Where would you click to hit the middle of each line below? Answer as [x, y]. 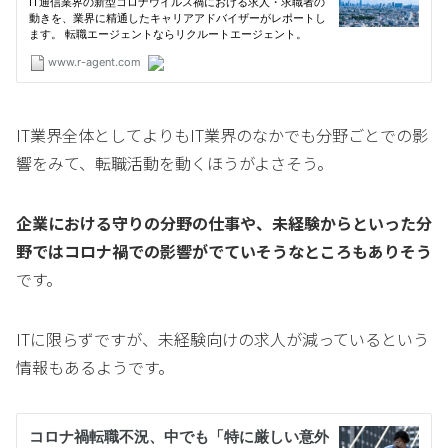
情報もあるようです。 [95, 367]
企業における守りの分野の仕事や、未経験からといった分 [224, 223]
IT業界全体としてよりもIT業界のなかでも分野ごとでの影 [222, 135]
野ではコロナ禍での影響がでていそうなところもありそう [224, 251]
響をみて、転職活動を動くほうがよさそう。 [174, 163]
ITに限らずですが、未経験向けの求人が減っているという [222, 339]
